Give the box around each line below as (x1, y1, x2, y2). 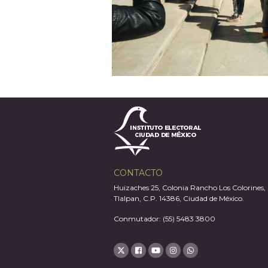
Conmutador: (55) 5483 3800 (114, 214, 215, 224)
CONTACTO (114, 167, 163, 179)
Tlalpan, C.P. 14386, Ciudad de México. (114, 194, 244, 203)
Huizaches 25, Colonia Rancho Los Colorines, (114, 183, 266, 193)
